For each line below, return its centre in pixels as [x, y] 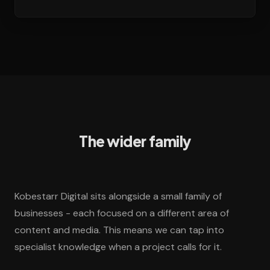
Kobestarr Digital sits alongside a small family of [118, 196]
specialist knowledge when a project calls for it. [118, 247]
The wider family [135, 141]
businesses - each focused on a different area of [122, 213]
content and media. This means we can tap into [119, 230]
